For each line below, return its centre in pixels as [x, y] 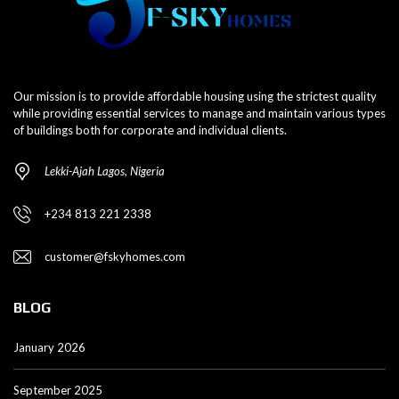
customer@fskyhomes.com [115, 257]
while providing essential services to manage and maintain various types [199, 114]
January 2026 [49, 348]
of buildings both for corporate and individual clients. [150, 130]
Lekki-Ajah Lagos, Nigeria [105, 171]
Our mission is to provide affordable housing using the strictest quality [195, 97]
